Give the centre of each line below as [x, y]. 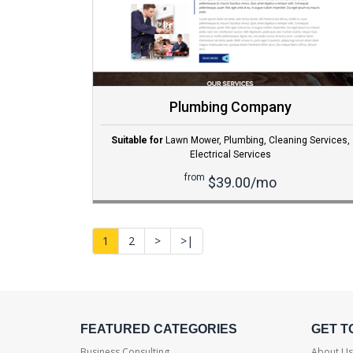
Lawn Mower [192, 141]
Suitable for [137, 141]
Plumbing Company [230, 107]
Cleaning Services [308, 141]
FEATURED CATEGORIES [159, 329]
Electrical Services [230, 155]
